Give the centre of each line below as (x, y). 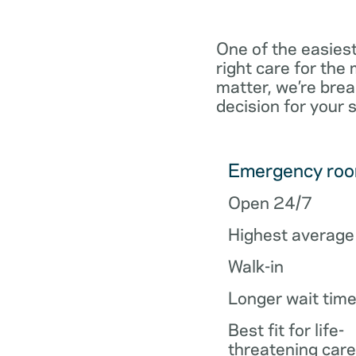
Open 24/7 (270, 201)
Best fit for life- (286, 329)
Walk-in (256, 265)
